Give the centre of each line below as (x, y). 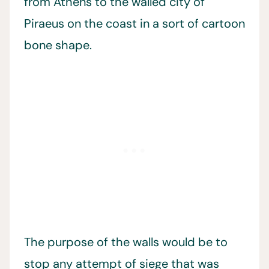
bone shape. (58, 45)
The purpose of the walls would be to (126, 242)
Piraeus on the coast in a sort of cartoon (134, 24)
